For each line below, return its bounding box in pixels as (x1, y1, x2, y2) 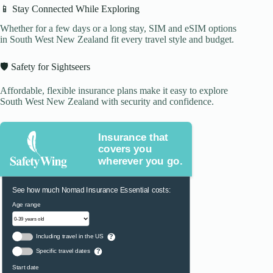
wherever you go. (98, 155, 183, 167)
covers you (98, 143, 152, 155)
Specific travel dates (35, 247, 90, 255)
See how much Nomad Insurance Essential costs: (12, 186, 171, 195)
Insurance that (98, 131, 168, 143)
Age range (12, 200, 41, 208)
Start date (12, 263, 39, 271)
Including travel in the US (35, 232, 104, 239)
